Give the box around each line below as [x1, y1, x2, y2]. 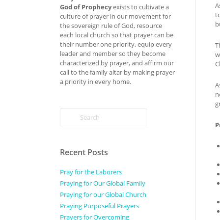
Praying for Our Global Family [60, 179, 145, 188]
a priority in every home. [60, 77, 131, 86]
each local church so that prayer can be [60, 30, 173, 39]
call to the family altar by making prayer [60, 68, 175, 77]
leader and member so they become [60, 49, 165, 58]
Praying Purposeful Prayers [60, 201, 139, 210]
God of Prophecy [60, 2, 113, 11]
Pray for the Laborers [60, 167, 122, 176]
